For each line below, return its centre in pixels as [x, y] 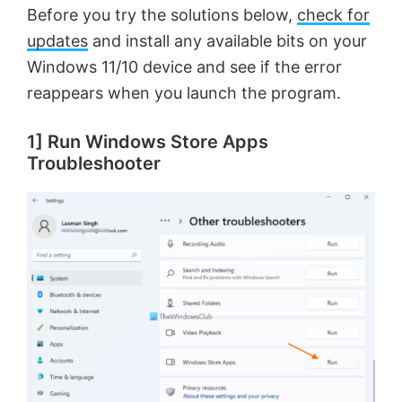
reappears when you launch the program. [184, 93]
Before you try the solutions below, [162, 15]
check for [333, 15]
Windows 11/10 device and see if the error [184, 67]
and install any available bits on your [227, 41]
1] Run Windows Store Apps [148, 142]
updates [57, 41]
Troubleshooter [94, 164]
